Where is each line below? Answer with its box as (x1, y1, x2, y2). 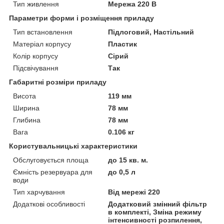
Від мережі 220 (108, 188, 160, 196)
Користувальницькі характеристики (9, 142, 137, 150)
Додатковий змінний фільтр (108, 200, 207, 208)
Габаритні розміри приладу (9, 78, 106, 86)
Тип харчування (13, 188, 65, 196)
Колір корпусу (13, 52, 58, 60)
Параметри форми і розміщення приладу (9, 14, 154, 22)
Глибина (13, 116, 40, 124)
